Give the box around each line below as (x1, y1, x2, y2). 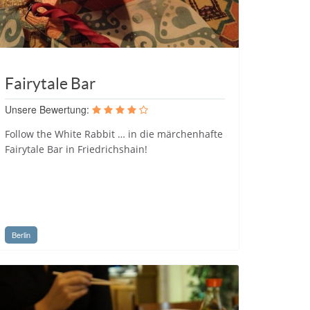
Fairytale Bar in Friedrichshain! (5, 142, 147, 156)
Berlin (12, 229, 30, 240)
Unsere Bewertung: (5, 102, 89, 116)
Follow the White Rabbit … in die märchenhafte (5, 127, 223, 140)
